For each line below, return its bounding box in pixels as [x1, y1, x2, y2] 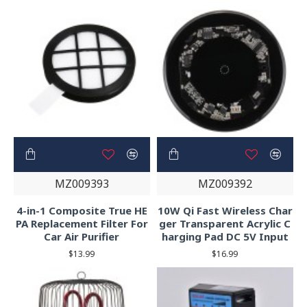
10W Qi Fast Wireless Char [157, 203, 293, 217]
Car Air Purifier [44, 229, 120, 243]
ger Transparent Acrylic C [159, 216, 291, 230]
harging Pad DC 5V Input [161, 229, 288, 243]
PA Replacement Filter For [15, 216, 148, 230]
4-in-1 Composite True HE [16, 203, 147, 217]
